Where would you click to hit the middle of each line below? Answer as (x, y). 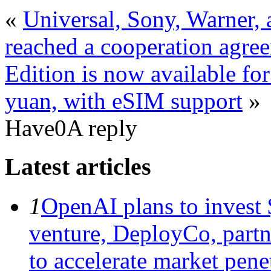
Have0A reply (71, 128)
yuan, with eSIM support (124, 100)
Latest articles (78, 167)
